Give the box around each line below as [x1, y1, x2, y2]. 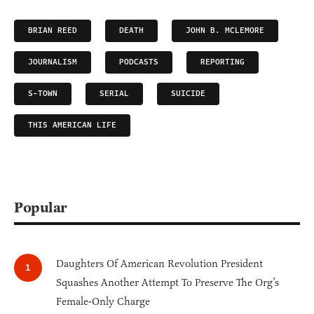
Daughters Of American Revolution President [56, 257, 263, 271]
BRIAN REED [28, 25, 77, 37]
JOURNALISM [28, 56, 77, 69]
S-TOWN [28, 88, 57, 100]
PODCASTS [119, 56, 158, 69]
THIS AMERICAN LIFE [28, 119, 116, 132]
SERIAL [100, 88, 129, 100]
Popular [14, 198, 67, 217]
